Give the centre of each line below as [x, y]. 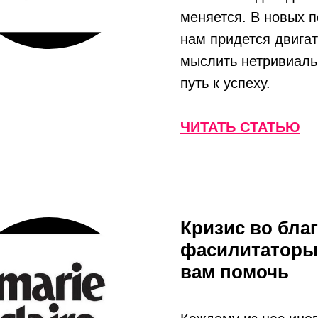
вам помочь [235, 272]
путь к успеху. [225, 83]
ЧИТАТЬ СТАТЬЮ [240, 127]
